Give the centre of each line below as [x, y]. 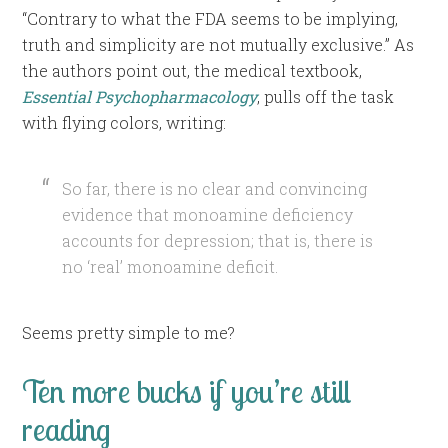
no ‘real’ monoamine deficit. [170, 266]
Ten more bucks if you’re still [187, 390]
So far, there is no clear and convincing [215, 188]
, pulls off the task [326, 96]
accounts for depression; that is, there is [218, 240]
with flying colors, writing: [124, 122]
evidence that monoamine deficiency [208, 214]
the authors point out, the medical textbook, [192, 70]
